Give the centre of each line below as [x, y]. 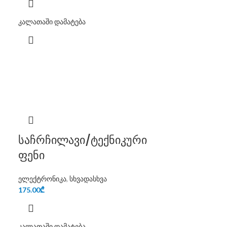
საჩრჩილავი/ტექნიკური [83, 140]
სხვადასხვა [88, 179]
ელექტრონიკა [43, 179]
